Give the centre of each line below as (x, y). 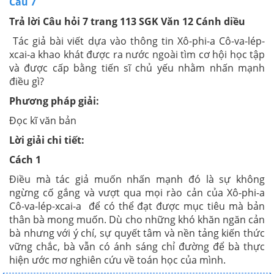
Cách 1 (25, 160)
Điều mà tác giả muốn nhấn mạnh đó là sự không (137, 179)
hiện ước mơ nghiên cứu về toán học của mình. (119, 260)
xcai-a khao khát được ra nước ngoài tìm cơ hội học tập (137, 54)
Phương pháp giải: (54, 101)
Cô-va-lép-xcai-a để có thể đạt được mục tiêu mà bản (137, 206)
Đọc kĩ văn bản (43, 120)
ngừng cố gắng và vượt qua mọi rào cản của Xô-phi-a (137, 193)
